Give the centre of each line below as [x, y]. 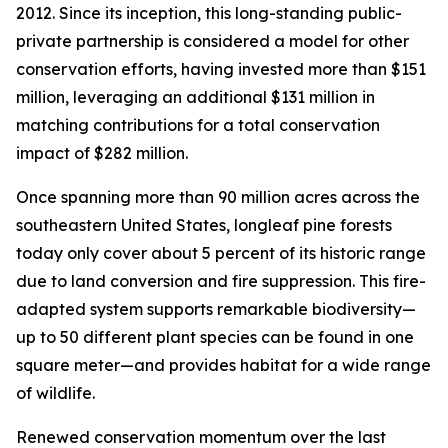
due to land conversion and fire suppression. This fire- [221, 281]
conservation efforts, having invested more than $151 [221, 69]
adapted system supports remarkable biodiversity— [216, 309]
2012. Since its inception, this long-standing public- [209, 13]
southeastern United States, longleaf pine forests [204, 225]
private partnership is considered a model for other [212, 41]
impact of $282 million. [102, 153]
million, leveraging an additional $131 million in [195, 97]
